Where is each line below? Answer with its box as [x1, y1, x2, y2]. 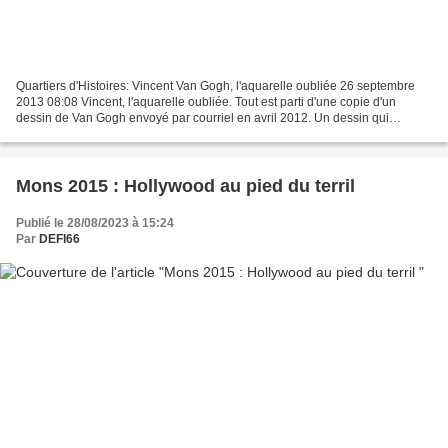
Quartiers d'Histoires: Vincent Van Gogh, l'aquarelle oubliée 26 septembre [16, 79, 415, 94]
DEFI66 [39, 232, 80, 247]
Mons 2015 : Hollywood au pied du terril [16, 176, 355, 197]
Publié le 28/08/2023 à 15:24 [16, 216, 174, 231]
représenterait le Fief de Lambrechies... [16, 127, 228, 142]
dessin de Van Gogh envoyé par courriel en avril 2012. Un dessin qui [16, 111, 389, 126]
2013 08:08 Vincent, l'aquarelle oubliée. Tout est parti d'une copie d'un [16, 95, 396, 110]
